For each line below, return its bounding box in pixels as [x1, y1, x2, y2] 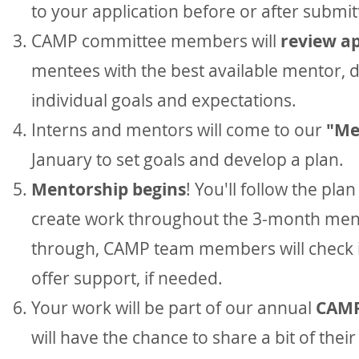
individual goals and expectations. [31, 89, 296, 112]
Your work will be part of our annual [31, 296, 316, 320]
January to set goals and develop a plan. [31, 148, 344, 171]
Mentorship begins [31, 178, 186, 202]
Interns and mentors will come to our [31, 119, 326, 142]
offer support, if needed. [31, 267, 223, 290]
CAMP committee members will [31, 30, 280, 53]
